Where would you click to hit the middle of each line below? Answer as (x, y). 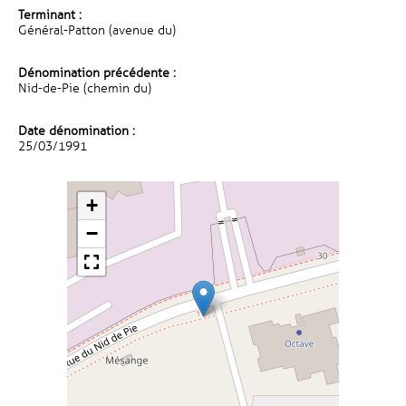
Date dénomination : (77, 131)
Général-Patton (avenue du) (97, 30)
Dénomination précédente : (97, 73)
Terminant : (50, 15)
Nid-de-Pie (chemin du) (85, 88)
